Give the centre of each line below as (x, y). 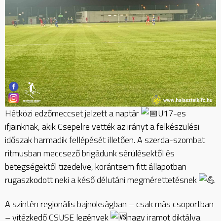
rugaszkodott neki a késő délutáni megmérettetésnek (102, 180)
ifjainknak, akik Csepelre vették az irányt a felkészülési (102, 126)
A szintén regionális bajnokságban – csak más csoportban (109, 204)
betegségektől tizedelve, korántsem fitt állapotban (96, 166)
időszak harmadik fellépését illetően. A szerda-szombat (105, 140)
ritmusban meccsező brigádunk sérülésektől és (90, 153)
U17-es (172, 113)
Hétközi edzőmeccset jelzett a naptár (73, 113)
